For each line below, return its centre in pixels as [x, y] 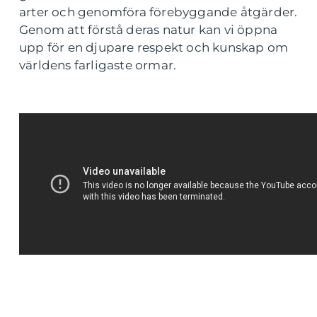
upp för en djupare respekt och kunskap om [154, 47]
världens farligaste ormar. [98, 65]
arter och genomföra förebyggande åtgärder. [158, 12]
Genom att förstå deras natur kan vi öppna [149, 30]
